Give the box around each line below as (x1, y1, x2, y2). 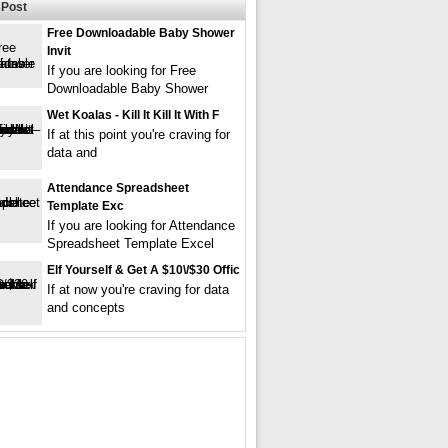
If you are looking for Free (47, 62, 196, 78)
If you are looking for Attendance (47, 217, 235, 233)
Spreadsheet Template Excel (47, 235, 214, 251)
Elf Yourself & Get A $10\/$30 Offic (47, 262, 240, 277)
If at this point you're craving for (47, 126, 230, 142)
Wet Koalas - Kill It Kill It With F (47, 107, 219, 122)
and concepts (47, 299, 125, 315)
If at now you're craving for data (47, 281, 229, 297)
